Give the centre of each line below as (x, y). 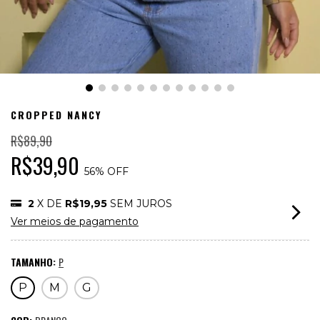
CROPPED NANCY (56, 115)
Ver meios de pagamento (75, 222)
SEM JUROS (141, 204)
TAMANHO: (35, 262)
